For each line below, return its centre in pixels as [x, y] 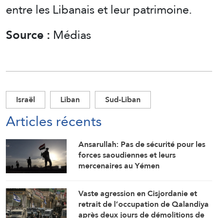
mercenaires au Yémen [119, 165]
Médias [72, 35]
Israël [26, 99]
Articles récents [54, 121]
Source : [29, 35]
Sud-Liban [123, 99]
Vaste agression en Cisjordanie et [138, 194]
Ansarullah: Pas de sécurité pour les [142, 144]
